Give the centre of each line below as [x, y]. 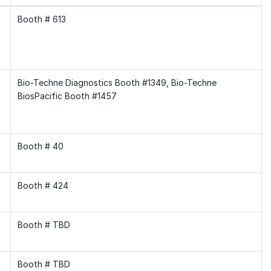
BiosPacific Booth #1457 [67, 96]
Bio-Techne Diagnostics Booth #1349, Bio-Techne [117, 82]
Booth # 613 [41, 19]
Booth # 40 [40, 146]
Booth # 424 [43, 185]
